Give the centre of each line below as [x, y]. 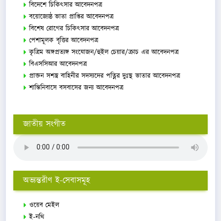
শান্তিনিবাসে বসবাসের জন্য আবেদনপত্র [76, 88]
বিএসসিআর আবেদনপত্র [58, 64]
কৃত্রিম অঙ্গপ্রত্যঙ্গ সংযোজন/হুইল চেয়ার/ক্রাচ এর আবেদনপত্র [104, 52]
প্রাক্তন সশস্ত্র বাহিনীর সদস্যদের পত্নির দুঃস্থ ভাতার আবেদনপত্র [105, 76]
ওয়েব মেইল [44, 205]
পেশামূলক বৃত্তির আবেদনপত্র [64, 40]
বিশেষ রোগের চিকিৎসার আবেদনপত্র [74, 28]
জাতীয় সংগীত [44, 124]
